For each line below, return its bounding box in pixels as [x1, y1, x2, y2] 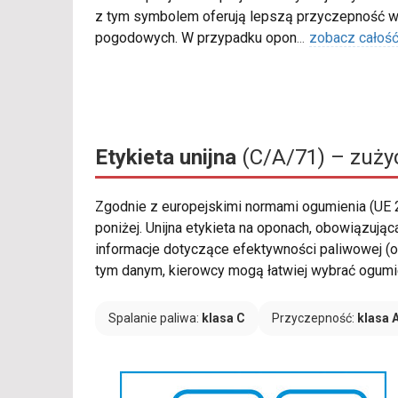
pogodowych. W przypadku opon [95, 29, 297, 47]
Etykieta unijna [95, 145, 236, 171]
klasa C [202, 311, 245, 326]
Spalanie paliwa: [108, 311, 202, 326]
